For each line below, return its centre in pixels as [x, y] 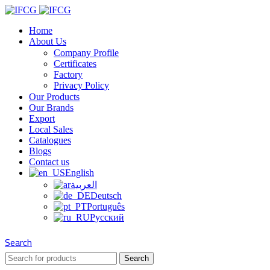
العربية [84, 185]
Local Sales [51, 129]
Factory [68, 74]
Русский [107, 217]
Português [106, 206]
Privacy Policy [81, 85]
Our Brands [51, 108]
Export [42, 118]
